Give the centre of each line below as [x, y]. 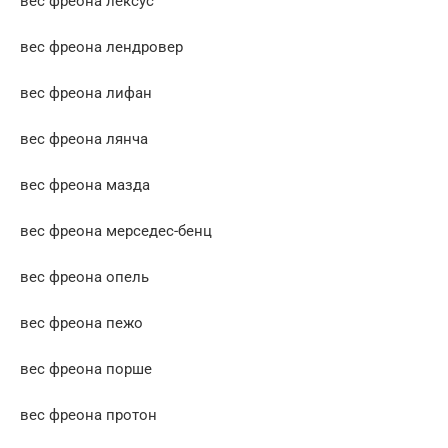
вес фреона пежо [81, 322]
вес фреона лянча [84, 138]
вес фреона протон [88, 414]
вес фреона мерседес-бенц [116, 230]
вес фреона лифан [86, 92]
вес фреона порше [86, 368]
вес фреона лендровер [101, 46]
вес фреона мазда [85, 184]
